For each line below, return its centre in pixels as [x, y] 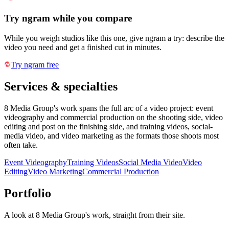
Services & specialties [61, 86]
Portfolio [28, 193]
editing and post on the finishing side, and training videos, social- [108, 126]
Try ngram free [35, 65]
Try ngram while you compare [68, 18]
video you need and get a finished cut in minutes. [83, 48]
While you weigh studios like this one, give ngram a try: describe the [114, 38]
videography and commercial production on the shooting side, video [113, 117]
